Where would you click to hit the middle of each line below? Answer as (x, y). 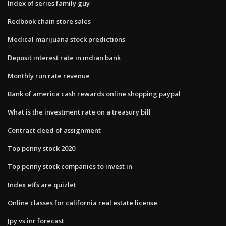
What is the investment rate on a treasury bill (79, 112)
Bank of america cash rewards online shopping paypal (94, 94)
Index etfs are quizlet (42, 184)
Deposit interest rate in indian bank (64, 57)
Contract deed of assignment (54, 130)
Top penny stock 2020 (41, 148)
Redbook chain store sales (49, 21)
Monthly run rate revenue (49, 75)
